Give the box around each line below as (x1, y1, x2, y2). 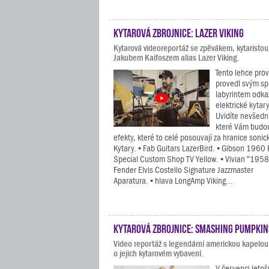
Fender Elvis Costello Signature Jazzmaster (113, 165, 253, 175)
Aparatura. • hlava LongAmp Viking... (113, 176, 233, 186)
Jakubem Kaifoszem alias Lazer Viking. (113, 53, 240, 62)
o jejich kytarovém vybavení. (113, 249, 204, 258)
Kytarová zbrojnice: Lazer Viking (113, 26, 244, 38)
